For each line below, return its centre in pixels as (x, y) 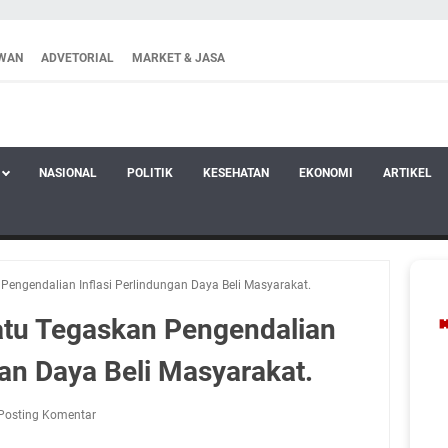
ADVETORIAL (77, 58)
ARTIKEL (407, 173)
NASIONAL (68, 173)
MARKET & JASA (178, 58)
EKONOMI (326, 173)
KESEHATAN (236, 173)
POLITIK (150, 173)
